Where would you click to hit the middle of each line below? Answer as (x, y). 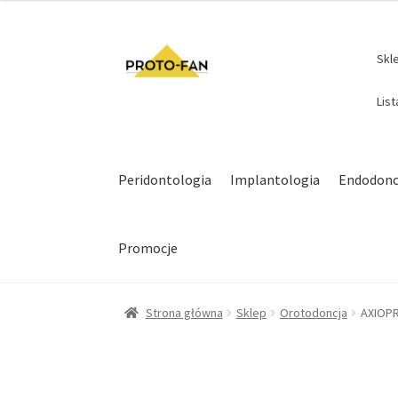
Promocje (148, 247)
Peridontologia (165, 179)
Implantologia (275, 179)
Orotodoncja (313, 313)
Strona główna (184, 313)
